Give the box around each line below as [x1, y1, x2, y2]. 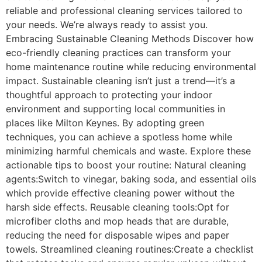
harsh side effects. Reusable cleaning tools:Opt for [6, 201, 229, 213]
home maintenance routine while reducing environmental [6, 61, 256, 73]
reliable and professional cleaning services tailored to [6, 5, 243, 17]
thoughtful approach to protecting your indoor [6, 89, 212, 101]
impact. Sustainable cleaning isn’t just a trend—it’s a [6, 75, 235, 87]
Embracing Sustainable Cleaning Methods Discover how [6, 33, 254, 45]
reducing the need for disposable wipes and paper [6, 229, 229, 242]
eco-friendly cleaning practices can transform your [6, 47, 231, 59]
